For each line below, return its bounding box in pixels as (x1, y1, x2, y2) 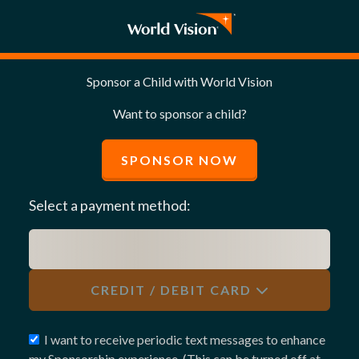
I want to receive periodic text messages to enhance (44, 332, 325, 347)
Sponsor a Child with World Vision (87, 74, 272, 89)
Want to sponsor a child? (112, 106, 247, 121)
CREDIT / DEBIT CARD (91, 282, 252, 297)
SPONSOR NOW (121, 152, 238, 167)
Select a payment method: (29, 196, 191, 214)
